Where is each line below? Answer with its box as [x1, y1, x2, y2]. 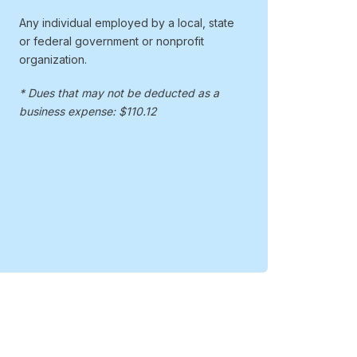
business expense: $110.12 [19, 104, 158, 119]
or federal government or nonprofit [19, 34, 205, 49]
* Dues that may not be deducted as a [19, 86, 220, 100]
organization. [19, 53, 88, 67]
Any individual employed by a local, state [19, 16, 235, 30]
